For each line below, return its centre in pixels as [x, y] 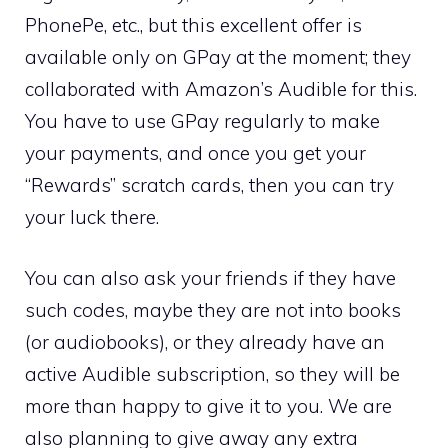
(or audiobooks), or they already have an [205, 341]
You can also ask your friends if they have [210, 277]
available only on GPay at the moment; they [218, 57]
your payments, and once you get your [195, 153]
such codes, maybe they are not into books [213, 309]
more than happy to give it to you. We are [208, 405]
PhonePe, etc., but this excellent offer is [193, 25]
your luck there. [94, 217]
